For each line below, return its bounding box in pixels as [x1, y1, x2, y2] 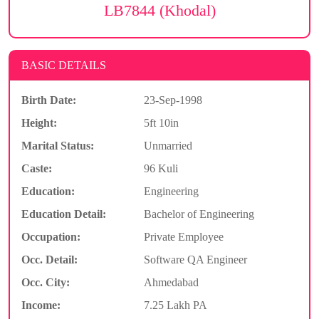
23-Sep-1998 [143, 93, 202, 106]
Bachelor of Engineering [143, 207, 254, 220]
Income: [21, 298, 61, 311]
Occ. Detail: [21, 253, 78, 266]
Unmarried [143, 139, 192, 152]
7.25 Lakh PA [143, 298, 207, 311]
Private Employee [143, 230, 224, 243]
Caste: [21, 162, 52, 174]
